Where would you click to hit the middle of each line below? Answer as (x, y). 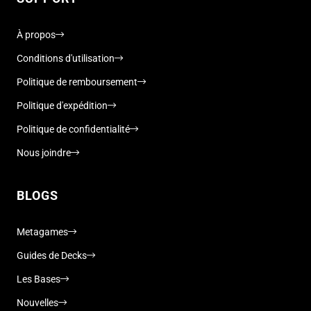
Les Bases (39, 279)
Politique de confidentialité (73, 129)
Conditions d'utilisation (66, 58)
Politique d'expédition (62, 105)
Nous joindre (44, 152)
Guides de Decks (52, 255)
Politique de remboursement (77, 82)
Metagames (42, 232)
